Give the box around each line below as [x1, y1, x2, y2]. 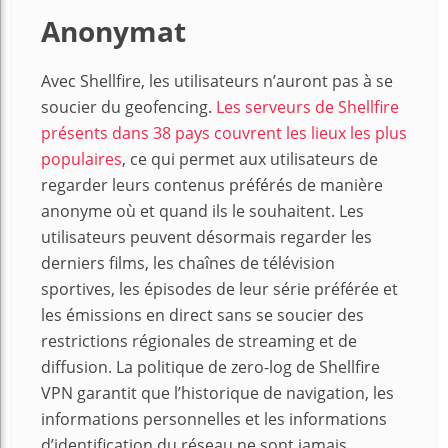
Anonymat [41, 12, 186, 51]
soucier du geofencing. [41, 96, 216, 119]
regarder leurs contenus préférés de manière [41, 174, 383, 197]
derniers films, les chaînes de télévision [41, 252, 335, 275]
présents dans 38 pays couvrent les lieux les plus [41, 122, 407, 145]
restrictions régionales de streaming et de [41, 330, 357, 353]
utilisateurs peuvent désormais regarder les [41, 226, 372, 249]
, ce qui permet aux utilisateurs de [122, 148, 378, 171]
